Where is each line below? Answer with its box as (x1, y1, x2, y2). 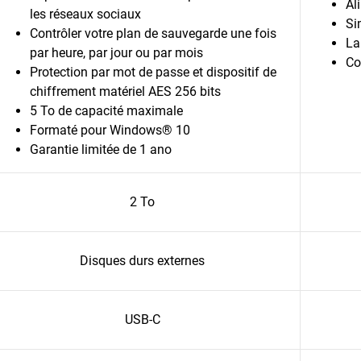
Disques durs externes (80, 253, 205, 268)
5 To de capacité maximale (30, 103, 183, 118)
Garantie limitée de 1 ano (30, 142, 172, 157)
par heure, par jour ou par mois (30, 45, 203, 60)
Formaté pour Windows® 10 (30, 122, 190, 138)
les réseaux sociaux (30, 6, 141, 22)
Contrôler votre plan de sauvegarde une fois (30, 26, 276, 41)
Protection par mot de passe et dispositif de (30, 64, 276, 80)
